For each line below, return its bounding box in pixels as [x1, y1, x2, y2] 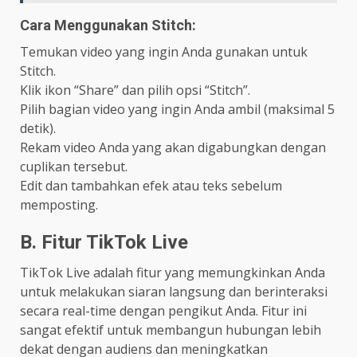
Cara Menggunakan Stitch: [20, 17, 196, 34]
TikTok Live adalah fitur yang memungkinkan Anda [20, 264, 325, 282]
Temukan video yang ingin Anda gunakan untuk [20, 43, 308, 61]
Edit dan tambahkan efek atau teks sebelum [20, 177, 282, 195]
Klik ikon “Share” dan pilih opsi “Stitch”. [20, 81, 250, 100]
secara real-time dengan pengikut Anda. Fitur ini [20, 302, 307, 320]
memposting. [20, 196, 98, 214]
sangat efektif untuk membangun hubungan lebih [20, 321, 321, 339]
